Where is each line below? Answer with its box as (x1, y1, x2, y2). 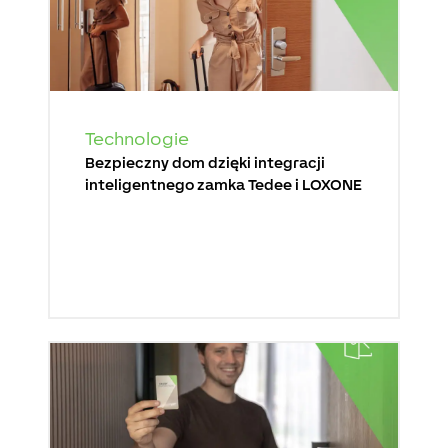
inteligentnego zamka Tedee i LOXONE (85, 176, 363, 194)
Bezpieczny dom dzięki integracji (85, 154, 326, 172)
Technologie (85, 128, 190, 150)
